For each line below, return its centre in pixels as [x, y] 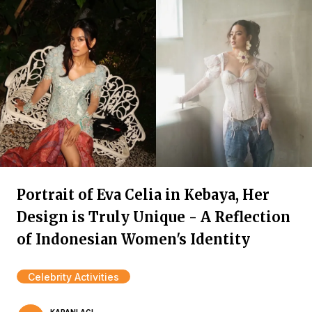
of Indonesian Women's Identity [133, 239]
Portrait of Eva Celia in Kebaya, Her [143, 195]
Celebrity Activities [73, 277]
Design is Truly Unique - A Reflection [154, 217]
